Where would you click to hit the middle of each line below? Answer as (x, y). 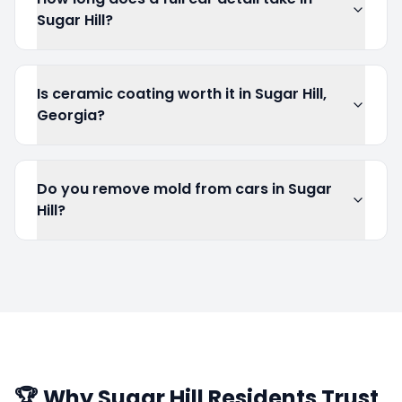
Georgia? (71, 115)
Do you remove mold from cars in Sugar (184, 189)
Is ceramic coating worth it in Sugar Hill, (182, 94)
